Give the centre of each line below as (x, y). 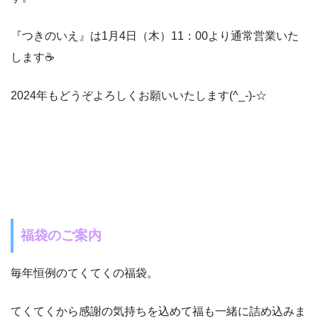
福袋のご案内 (61, 236)
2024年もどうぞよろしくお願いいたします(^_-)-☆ (139, 96)
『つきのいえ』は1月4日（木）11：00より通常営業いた (155, 36)
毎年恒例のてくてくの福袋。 (84, 273)
